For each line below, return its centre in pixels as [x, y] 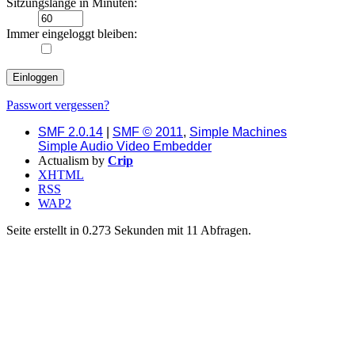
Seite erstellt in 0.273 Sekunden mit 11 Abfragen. [129, 230]
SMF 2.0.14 [71, 132]
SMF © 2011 [148, 132]
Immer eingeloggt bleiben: [72, 33]
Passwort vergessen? [58, 105]
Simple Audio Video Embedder [125, 146]
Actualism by [73, 160]
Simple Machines [238, 132]
